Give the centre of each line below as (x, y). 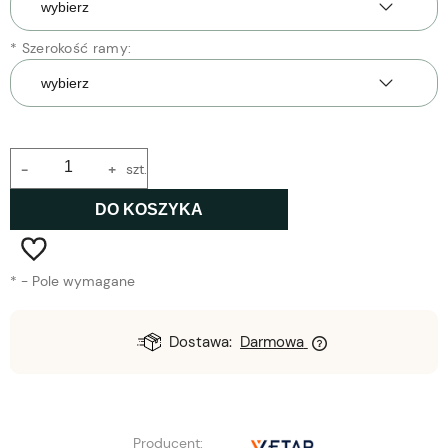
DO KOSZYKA (149, 209)
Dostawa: (201, 342)
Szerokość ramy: (74, 48)
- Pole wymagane (76, 281)
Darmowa (271, 342)
